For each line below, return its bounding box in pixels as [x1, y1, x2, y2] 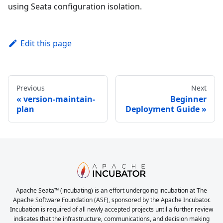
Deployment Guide [125, 103, 200, 114]
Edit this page [20, 37, 72, 49]
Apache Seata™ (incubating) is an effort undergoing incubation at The [16, 186, 207, 195]
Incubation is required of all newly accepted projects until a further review [10, 205, 213, 214]
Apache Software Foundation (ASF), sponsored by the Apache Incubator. [12, 196, 211, 204]
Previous [16, 83, 45, 93]
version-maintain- [23, 93, 95, 105]
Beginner [170, 93, 207, 105]
